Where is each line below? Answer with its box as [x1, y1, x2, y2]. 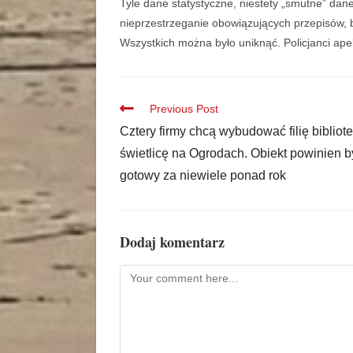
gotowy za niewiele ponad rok [120, 169, 286, 183]
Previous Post [150, 102, 218, 116]
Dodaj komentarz [120, 232, 225, 253]
